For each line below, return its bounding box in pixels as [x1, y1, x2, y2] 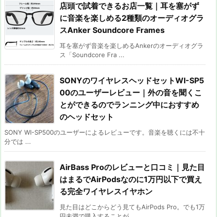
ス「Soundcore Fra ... [60, 50, 124, 59]
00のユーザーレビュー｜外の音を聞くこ [60, 87, 202, 97]
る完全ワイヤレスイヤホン [60, 186, 153, 196]
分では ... [4, 137, 31, 145]
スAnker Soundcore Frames [60, 25, 165, 35]
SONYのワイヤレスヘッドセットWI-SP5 [60, 75, 204, 85]
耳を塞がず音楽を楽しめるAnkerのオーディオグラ [60, 41, 203, 49]
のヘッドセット [60, 111, 114, 122]
